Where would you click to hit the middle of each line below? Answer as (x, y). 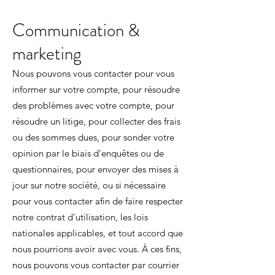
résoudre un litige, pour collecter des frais (96, 121)
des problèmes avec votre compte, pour (93, 105)
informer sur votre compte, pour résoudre (96, 89)
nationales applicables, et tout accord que (98, 233)
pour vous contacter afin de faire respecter (98, 201)
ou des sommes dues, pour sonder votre (93, 137)
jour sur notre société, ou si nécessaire (89, 185)
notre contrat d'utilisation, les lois (80, 217)
